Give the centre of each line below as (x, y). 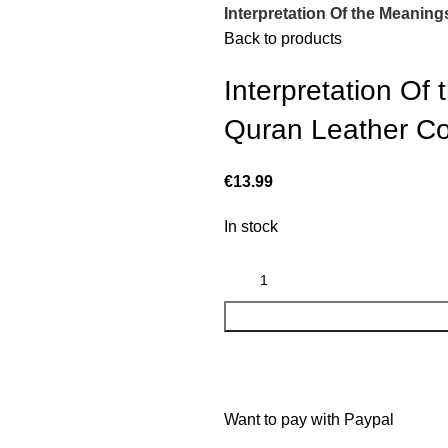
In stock (251, 227)
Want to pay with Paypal (309, 420)
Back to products (283, 39)
